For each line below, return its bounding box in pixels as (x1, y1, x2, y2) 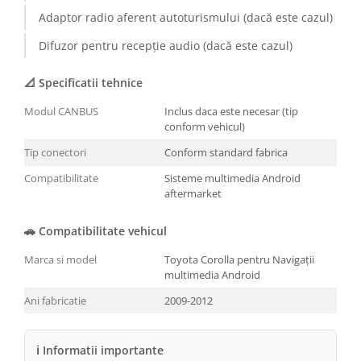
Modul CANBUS (24, 103, 98, 118)
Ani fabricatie (24, 293, 86, 308)
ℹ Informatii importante (36, 342, 164, 358)
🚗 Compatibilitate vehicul (24, 222, 167, 239)
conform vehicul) (164, 118, 245, 134)
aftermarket (164, 185, 222, 201)
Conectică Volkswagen (12, 51, 131, 66)
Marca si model (24, 251, 97, 267)
